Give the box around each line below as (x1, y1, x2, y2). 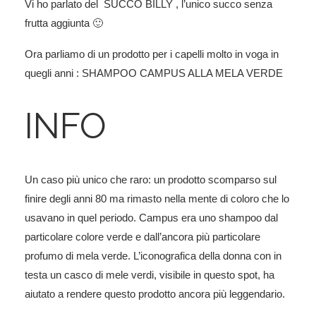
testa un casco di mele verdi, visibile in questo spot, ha (25, 269, 274, 281)
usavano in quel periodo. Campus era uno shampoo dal (25, 212, 278, 224)
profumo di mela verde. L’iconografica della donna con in (25, 250, 281, 262)
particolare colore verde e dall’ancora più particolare (25, 231, 260, 243)
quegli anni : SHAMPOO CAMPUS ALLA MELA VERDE (25, 67, 283, 80)
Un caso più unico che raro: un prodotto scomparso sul (25, 174, 276, 186)
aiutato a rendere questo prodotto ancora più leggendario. (25, 288, 285, 300)
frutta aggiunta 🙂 (25, 17, 103, 30)
